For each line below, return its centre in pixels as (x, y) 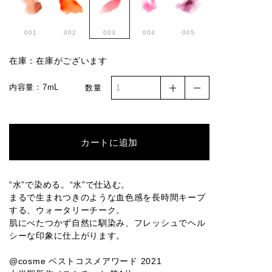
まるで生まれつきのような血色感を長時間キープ (107, 198)
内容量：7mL (34, 87)
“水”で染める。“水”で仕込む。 (70, 185)
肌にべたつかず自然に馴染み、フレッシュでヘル (107, 223)
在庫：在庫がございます (58, 61)
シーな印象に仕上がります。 (67, 236)
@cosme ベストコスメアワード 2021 (86, 261)
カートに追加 (109, 142)
